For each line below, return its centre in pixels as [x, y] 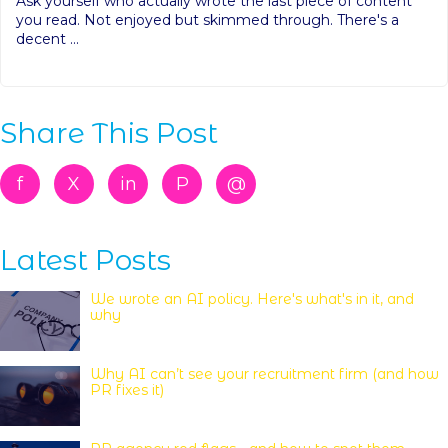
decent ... [47, 38]
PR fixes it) [127, 390]
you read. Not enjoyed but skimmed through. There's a [207, 19]
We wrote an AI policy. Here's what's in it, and [252, 299]
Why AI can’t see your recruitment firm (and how [264, 374]
